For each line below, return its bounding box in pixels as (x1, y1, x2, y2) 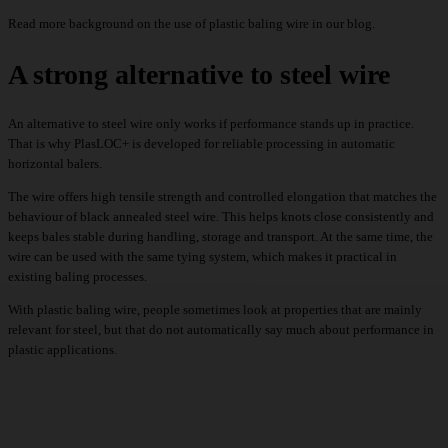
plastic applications (8, 341, 114, 357)
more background (39, 16, 134, 32)
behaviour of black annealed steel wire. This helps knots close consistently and (8, 208, 434, 224)
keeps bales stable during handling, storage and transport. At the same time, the (8, 228, 433, 244)
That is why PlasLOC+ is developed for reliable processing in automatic (8, 135, 395, 151)
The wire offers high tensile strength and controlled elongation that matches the (8, 188, 437, 204)
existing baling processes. (8, 268, 147, 284)
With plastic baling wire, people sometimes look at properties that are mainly (8, 301, 422, 317)
